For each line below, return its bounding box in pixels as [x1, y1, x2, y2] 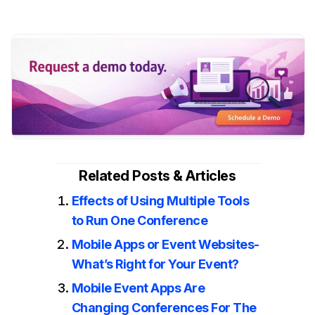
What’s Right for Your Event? [71, 256, 239, 271]
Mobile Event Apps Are [71, 280, 205, 295]
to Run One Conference [71, 212, 208, 228]
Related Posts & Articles [79, 167, 236, 184]
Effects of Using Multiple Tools [71, 193, 250, 208]
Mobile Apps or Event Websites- [71, 236, 259, 252]
